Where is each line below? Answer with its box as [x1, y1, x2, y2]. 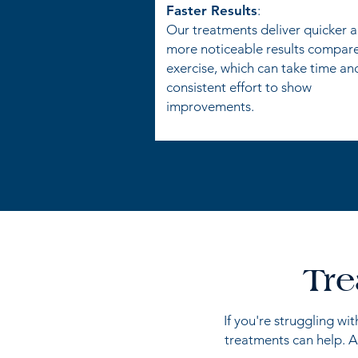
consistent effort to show [166, 79, 312, 96]
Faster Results [166, 2, 257, 19]
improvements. [166, 98, 254, 115]
